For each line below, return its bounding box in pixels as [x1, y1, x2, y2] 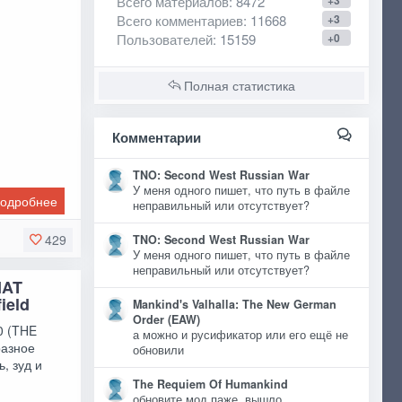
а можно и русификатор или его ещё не [132, 327, 348, 343]
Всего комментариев [116, 11, 243, 30]
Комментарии [111, 127, 201, 147]
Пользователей [116, 30, 213, 48]
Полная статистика [179, 76, 295, 94]
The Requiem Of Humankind [132, 376, 288, 392]
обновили [132, 342, 191, 358]
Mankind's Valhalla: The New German [132, 296, 336, 312]
